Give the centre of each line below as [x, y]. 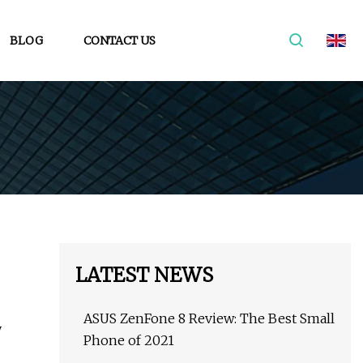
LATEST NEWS [144, 275]
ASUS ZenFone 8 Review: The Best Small [209, 319]
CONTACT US [120, 40]
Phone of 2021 [129, 341]
